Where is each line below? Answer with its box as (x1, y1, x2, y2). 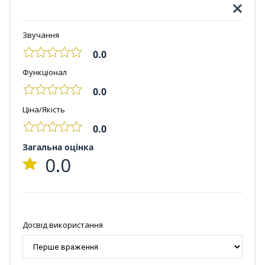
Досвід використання (22, 219, 103, 231)
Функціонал (22, 67, 67, 78)
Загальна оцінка (22, 141, 93, 153)
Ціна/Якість (22, 104, 65, 115)
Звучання (22, 30, 59, 41)
